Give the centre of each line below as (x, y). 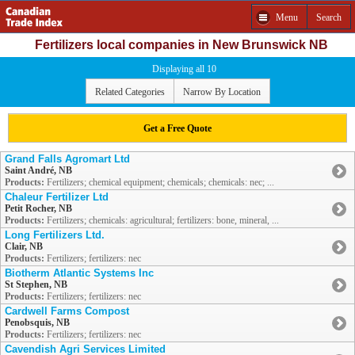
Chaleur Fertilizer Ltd (57, 197)
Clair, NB (24, 247)
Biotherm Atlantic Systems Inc (79, 273)
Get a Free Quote (177, 128)
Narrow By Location (221, 92)
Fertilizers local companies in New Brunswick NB (181, 45)
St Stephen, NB (36, 285)
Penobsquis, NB (37, 323)
